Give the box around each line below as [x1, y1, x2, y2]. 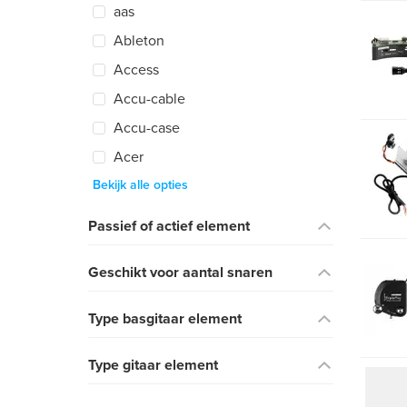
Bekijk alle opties [93, 177, 188, 193]
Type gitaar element [88, 356, 218, 374]
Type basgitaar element [88, 310, 242, 328]
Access [114, 61, 159, 79]
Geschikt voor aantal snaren [88, 263, 273, 282]
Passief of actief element [88, 217, 250, 235]
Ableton [114, 32, 164, 50]
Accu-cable [114, 90, 185, 108]
